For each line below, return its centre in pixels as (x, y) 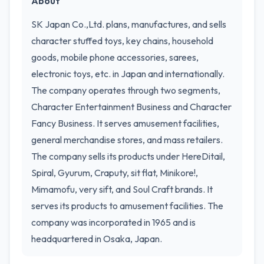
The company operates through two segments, (126, 90)
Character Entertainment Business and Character (131, 107)
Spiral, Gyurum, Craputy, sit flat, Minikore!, (115, 173)
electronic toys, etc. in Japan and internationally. (128, 74)
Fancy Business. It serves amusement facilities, (125, 123)
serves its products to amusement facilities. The (127, 206)
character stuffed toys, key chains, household (122, 41)
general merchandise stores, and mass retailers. (127, 140)
